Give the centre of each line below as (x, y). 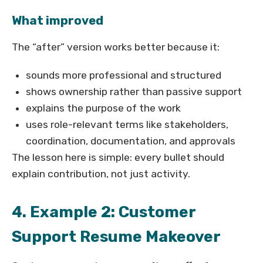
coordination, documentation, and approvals (131, 141)
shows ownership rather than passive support (134, 92)
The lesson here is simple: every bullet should (118, 158)
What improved (58, 21)
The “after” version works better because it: (116, 47)
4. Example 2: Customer (104, 212)
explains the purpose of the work (103, 108)
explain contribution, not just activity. (101, 174)
